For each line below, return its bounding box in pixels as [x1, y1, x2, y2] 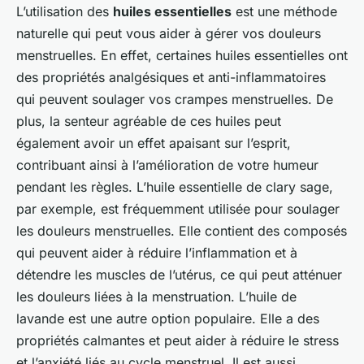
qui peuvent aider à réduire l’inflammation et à [16, 245, 297, 262]
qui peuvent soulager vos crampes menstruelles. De [16, 91, 333, 108]
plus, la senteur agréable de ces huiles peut [16, 113, 281, 130]
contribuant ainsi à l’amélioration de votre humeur [16, 157, 318, 174]
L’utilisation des [16, 3, 113, 20]
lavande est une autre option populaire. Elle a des [16, 310, 319, 327]
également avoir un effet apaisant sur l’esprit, [16, 135, 291, 152]
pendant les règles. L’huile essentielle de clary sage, [16, 179, 333, 196]
